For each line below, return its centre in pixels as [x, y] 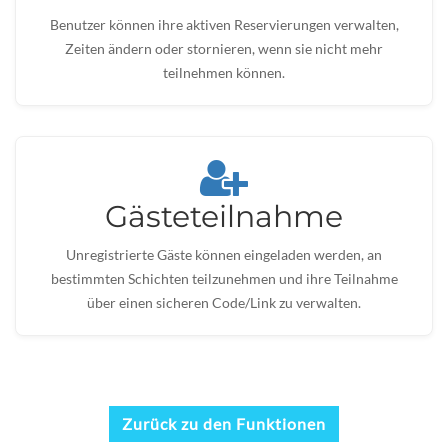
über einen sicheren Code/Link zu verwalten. [224, 302]
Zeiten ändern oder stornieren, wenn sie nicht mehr [224, 48]
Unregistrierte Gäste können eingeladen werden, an [224, 254]
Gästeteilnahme [224, 216]
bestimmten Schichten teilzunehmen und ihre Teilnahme [224, 278]
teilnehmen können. [224, 72]
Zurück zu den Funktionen [224, 423]
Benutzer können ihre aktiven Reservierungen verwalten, [224, 24]
